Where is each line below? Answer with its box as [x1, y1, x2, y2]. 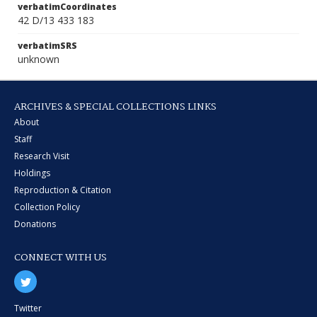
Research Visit [14, 150, 69, 162]
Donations [14, 218, 56, 230]
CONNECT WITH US [14, 250, 107, 265]
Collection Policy [14, 201, 80, 213]
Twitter [14, 302, 42, 314]
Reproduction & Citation [14, 184, 111, 196]
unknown [18, 52, 59, 66]
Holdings [14, 167, 50, 179]
